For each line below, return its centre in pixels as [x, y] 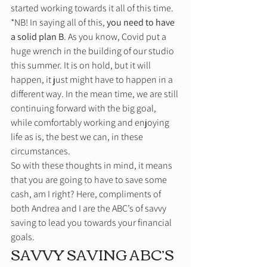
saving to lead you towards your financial [92, 223]
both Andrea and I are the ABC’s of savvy [89, 209]
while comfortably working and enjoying [91, 123]
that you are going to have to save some [90, 180]
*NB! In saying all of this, [59, 23]
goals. [24, 237]
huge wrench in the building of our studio [93, 51]
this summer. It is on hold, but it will [82, 66]
